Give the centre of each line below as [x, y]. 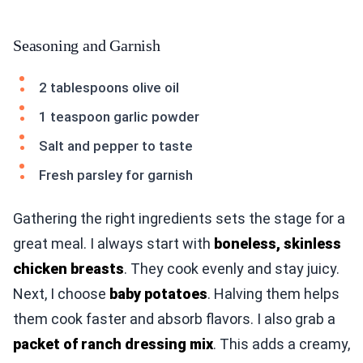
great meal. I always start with [113, 244]
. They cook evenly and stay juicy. [232, 269]
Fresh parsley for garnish [116, 175]
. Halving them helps [273, 294]
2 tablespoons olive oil [109, 88]
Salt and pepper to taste [116, 146]
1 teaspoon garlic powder [119, 117]
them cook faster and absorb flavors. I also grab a [174, 319]
